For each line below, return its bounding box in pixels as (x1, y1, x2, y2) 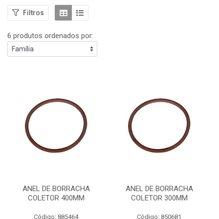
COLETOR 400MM (27, 194, 85, 202)
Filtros (23, 8, 44, 17)
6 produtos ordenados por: (7, 31, 93, 40)
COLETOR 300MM (131, 194, 188, 202)
